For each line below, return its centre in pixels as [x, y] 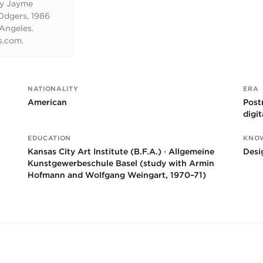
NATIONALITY [53, 88]
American [48, 102]
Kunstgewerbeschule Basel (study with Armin [121, 163]
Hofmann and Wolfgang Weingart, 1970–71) [117, 175]
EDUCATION [49, 138]
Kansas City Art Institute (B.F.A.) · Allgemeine [121, 151]
